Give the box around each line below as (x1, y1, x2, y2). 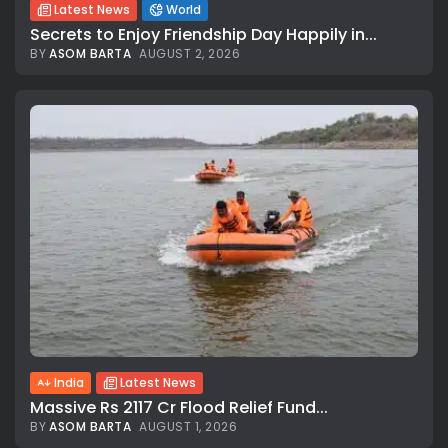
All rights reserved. (167, 308, 281, 327)
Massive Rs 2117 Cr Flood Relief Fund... (30, 395, 328, 419)
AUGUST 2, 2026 (139, 44, 240, 62)
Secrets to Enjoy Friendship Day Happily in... (30, 22, 377, 46)
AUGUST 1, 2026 (139, 417, 237, 435)
